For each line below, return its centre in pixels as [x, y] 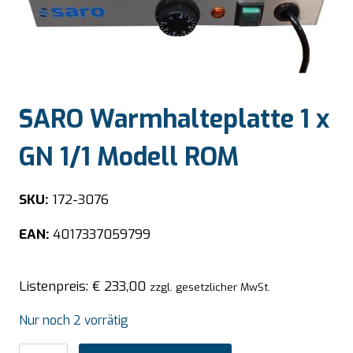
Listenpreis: [56, 286]
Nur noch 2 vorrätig [74, 320]
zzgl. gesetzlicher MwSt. [210, 286]
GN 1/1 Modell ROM [129, 157]
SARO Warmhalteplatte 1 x [174, 119]
